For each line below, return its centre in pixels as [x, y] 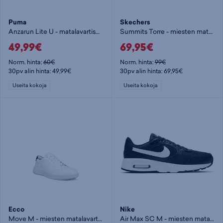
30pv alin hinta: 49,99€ [40, 71]
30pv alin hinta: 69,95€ [151, 71]
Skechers [135, 22]
